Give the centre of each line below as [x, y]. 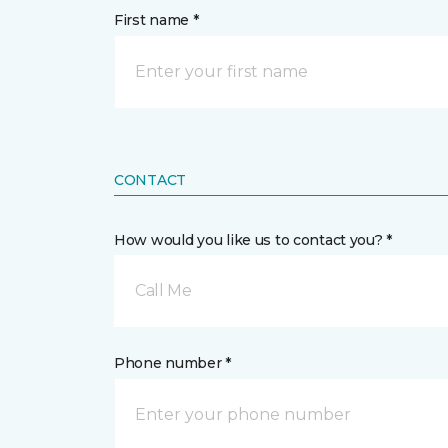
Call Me [163, 290]
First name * [156, 20]
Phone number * [173, 363]
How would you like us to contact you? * [253, 240]
